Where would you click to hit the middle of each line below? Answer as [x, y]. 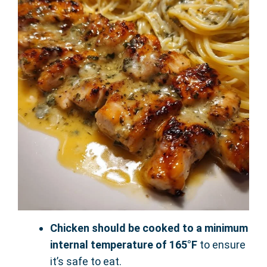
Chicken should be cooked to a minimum [149, 228]
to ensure [221, 245]
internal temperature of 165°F [124, 245]
